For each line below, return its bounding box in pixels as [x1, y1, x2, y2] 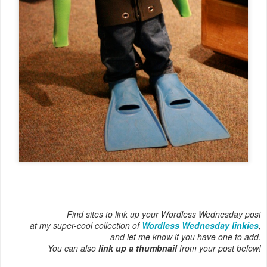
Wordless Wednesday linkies [142, 219, 259, 231]
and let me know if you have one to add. [110, 230, 261, 243]
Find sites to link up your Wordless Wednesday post [67, 207, 261, 220]
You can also [48, 241, 98, 254]
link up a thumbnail [98, 241, 177, 254]
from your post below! [177, 241, 261, 254]
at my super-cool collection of [30, 219, 142, 231]
